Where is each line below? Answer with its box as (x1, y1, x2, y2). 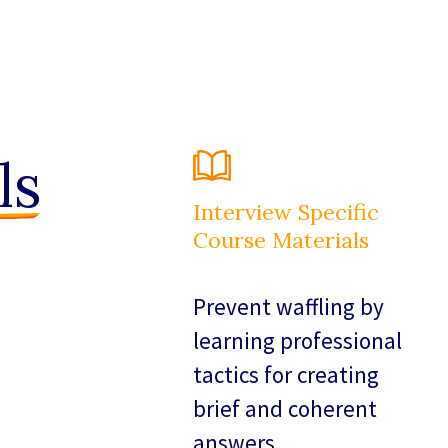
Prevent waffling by (193, 292, 385, 322)
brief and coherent (193, 394, 378, 424)
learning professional (193, 326, 403, 356)
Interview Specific (193, 198, 380, 227)
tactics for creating (193, 360, 380, 390)
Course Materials (193, 226, 370, 255)
